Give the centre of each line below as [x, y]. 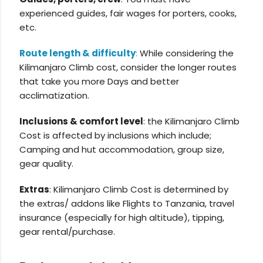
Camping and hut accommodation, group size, [122, 150]
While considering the [186, 53]
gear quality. [47, 164]
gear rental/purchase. [68, 232]
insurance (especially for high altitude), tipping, [122, 218]
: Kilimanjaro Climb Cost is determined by [139, 190]
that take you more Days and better [100, 82]
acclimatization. [55, 96]
